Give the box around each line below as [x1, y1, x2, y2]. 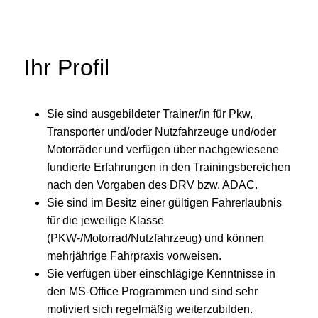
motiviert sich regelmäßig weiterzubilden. [47, 303, 253, 316]
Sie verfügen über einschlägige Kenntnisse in [47, 268, 275, 280]
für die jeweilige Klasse [47, 214, 164, 227]
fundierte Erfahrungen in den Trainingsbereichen [47, 161, 290, 174]
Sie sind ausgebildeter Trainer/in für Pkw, [47, 108, 253, 121]
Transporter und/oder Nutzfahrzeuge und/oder [47, 126, 276, 138]
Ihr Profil [24, 55, 109, 81]
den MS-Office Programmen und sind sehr [47, 285, 258, 298]
